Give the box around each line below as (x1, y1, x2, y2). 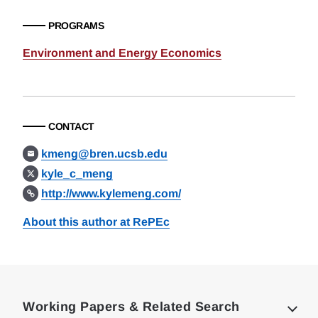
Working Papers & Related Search (23, 300, 240, 314)
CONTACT (48, 121, 94, 132)
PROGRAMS (48, 20, 104, 31)
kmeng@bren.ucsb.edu (41, 148, 168, 160)
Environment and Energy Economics (23, 47, 221, 59)
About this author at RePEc (23, 216, 170, 228)
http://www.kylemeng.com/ (41, 187, 182, 199)
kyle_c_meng (41, 168, 114, 180)
